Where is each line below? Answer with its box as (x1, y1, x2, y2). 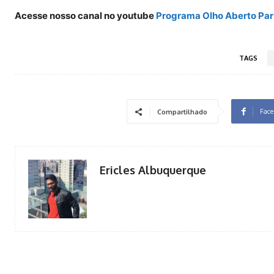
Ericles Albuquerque (100, 163, 206, 177)
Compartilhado (157, 108, 207, 117)
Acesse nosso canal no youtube (15, 10, 156, 22)
